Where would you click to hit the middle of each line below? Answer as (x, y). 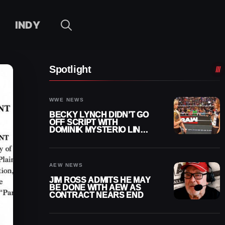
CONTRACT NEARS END (96, 195)
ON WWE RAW (76, 137)
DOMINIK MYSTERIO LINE (97, 130)
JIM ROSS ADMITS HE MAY (100, 180)
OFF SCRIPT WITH (84, 122)
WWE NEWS (67, 100)
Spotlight (70, 69)
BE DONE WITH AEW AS (95, 188)
